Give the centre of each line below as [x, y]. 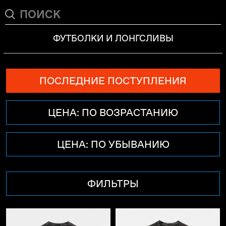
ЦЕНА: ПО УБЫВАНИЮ [113, 144]
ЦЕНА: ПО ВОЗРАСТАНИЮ [113, 112]
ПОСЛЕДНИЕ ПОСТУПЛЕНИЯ [113, 81]
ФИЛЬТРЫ [113, 184]
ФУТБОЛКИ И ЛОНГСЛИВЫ [113, 38]
